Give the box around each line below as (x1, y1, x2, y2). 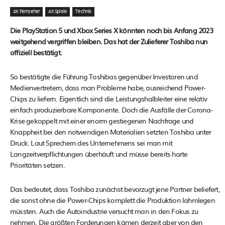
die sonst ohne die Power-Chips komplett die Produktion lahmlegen (10, 195, 215, 205)
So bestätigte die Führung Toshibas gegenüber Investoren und (10, 71, 198, 82)
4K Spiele (48, 9, 67, 15)
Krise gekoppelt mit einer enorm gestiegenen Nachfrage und (10, 116, 194, 126)
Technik (75, 9, 91, 15)
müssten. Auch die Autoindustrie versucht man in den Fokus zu (10, 206, 198, 216)
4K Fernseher (13, 9, 40, 15)
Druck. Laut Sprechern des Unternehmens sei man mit (10, 138, 173, 148)
